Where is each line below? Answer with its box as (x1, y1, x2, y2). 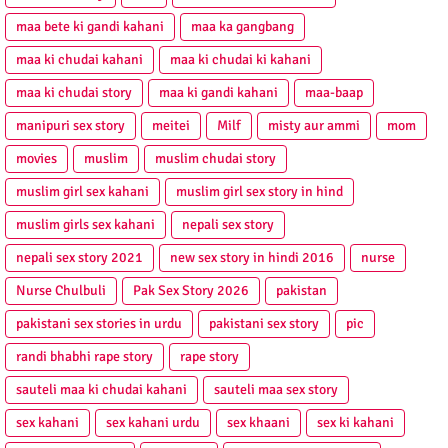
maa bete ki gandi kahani (16, 18, 164, 36)
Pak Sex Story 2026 (133, 282, 249, 300)
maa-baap (305, 84, 363, 102)
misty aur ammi (268, 117, 360, 135)
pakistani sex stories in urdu (16, 315, 182, 333)
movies (16, 150, 57, 168)
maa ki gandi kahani (159, 84, 278, 102)
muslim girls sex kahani (16, 216, 155, 234)
